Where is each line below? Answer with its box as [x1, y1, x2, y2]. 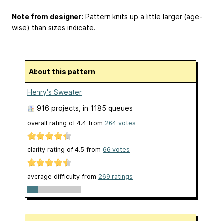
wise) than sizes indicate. [12, 23, 96, 32]
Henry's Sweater [27, 87, 82, 96]
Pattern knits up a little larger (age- [83, 12, 202, 21]
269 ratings [98, 173, 133, 181]
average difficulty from [27, 173, 98, 181]
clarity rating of [27, 146, 75, 153]
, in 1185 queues [79, 103, 133, 112]
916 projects [37, 103, 79, 112]
